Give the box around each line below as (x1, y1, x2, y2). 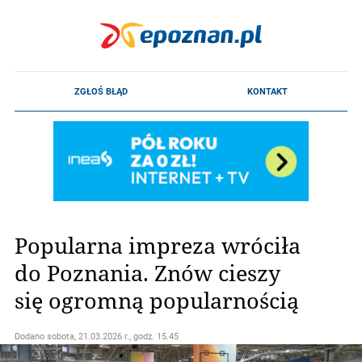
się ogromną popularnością (15, 286, 299, 314)
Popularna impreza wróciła (15, 231, 301, 259)
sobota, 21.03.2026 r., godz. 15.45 (47, 330, 179, 342)
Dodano (15, 330, 47, 342)
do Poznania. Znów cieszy (15, 259, 280, 286)
